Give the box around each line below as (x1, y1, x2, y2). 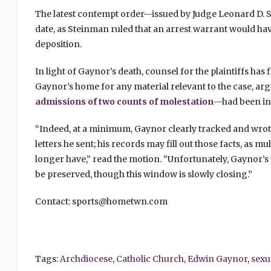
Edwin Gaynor (187, 253, 247, 265)
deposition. (34, 39, 82, 50)
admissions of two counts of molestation (34, 96, 214, 108)
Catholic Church (116, 253, 184, 265)
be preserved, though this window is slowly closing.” (34, 169, 252, 180)
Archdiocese (59, 253, 113, 265)
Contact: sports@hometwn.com (34, 196, 168, 207)
